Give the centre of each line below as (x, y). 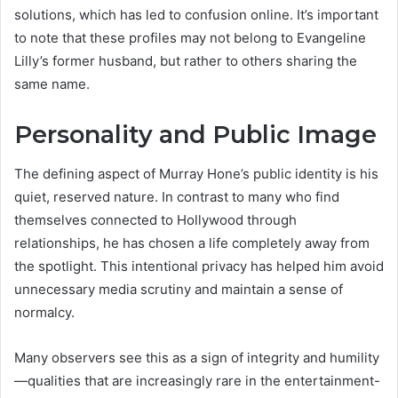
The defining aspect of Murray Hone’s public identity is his (196, 174)
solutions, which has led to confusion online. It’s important (196, 14)
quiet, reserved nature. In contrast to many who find (177, 197)
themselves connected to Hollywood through (155, 220)
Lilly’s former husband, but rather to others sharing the (186, 60)
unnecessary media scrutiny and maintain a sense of (179, 290)
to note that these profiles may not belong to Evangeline (190, 37)
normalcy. (44, 313)
